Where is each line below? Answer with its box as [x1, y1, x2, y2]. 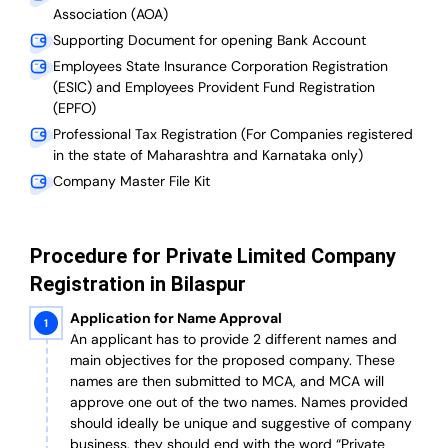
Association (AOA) [53, 5, 168, 24]
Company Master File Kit [53, 172, 210, 191]
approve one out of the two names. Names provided [70, 393, 408, 412]
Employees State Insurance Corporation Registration [53, 57, 388, 76]
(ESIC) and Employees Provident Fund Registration [53, 78, 375, 97]
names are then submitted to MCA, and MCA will [70, 372, 384, 391]
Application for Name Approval [70, 309, 282, 328]
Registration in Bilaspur [30, 272, 246, 297]
